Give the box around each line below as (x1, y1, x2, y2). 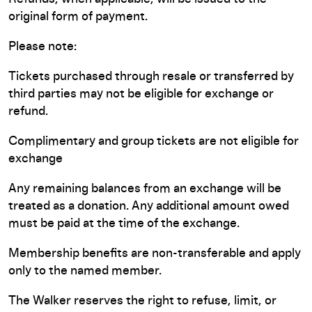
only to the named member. (8, 265, 162, 277)
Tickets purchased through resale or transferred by (8, 70, 294, 83)
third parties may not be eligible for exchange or (8, 88, 274, 100)
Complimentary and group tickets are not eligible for (8, 135, 299, 148)
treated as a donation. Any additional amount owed (8, 200, 289, 212)
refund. (8, 105, 48, 118)
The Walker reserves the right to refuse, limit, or (8, 295, 276, 307)
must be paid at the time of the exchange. (8, 217, 240, 230)
